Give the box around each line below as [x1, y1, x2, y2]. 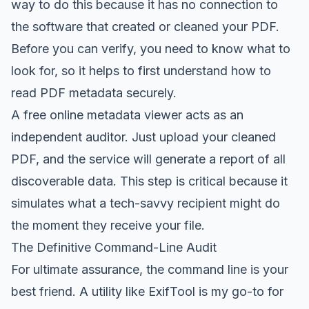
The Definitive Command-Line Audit [11, 239, 217, 255]
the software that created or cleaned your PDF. [11, 19, 279, 34]
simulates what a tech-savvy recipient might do [11, 195, 280, 210]
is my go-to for [195, 283, 283, 299]
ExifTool [148, 283, 195, 299]
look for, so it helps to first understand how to [11, 63, 271, 78]
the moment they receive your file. [11, 217, 205, 232]
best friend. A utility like [11, 283, 148, 299]
